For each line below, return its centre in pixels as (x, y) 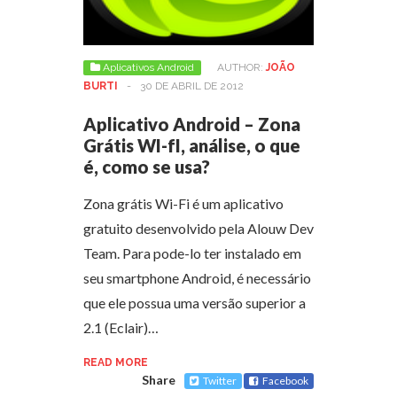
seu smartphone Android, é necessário (197, 277)
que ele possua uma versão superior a (195, 302)
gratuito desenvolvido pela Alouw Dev (198, 228)
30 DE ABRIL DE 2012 (192, 86)
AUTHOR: (241, 67)
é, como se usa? (147, 166)
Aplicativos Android (148, 67)
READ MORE (116, 362)
